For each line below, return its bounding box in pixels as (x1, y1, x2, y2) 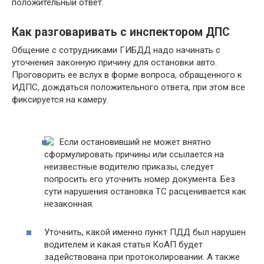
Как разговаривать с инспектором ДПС (12, 25, 230, 39)
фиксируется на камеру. (12, 94, 108, 105)
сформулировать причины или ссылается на (44, 148, 224, 160)
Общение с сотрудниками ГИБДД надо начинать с (12, 45, 220, 55)
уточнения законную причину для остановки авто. (12, 57, 217, 68)
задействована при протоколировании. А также (44, 251, 240, 262)
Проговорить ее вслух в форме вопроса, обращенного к (12, 70, 242, 80)
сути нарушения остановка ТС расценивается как (44, 186, 246, 197)
